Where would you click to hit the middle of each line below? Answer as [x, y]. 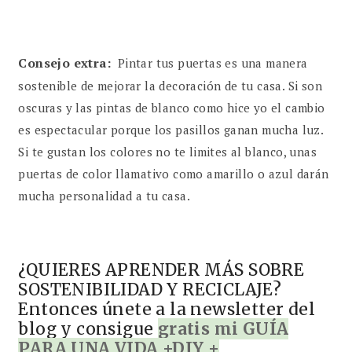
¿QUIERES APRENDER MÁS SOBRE [161, 269]
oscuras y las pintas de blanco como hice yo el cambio [172, 107]
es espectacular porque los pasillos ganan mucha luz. [171, 129]
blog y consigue [86, 328]
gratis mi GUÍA [223, 328]
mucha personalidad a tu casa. [104, 195]
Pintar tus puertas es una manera [211, 62]
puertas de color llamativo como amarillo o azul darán [174, 173]
